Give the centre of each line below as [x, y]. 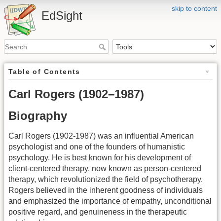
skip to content [194, 8]
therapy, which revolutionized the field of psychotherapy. [106, 180]
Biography [38, 116]
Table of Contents [44, 72]
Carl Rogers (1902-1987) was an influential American [101, 136]
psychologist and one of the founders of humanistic [97, 147]
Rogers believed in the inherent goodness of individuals [106, 190]
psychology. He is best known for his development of [100, 158]
